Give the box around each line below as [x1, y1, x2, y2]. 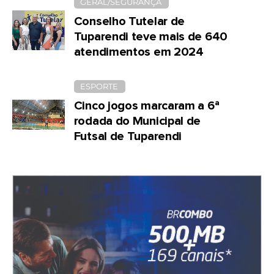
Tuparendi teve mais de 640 [73, 31, 228, 43]
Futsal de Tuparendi [73, 130, 182, 143]
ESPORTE [80, 81, 118, 92]
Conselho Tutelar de [73, 15, 185, 28]
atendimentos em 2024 [73, 46, 204, 59]
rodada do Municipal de [73, 115, 201, 128]
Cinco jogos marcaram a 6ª [73, 100, 220, 113]
